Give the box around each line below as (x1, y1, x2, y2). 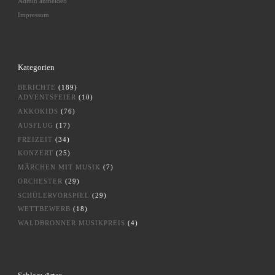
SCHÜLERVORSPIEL (17, 191, 90, 199)
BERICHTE (17, 83, 56, 91)
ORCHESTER (17, 177, 63, 185)
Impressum (17, 10, 49, 18)
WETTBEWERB (17, 205, 71, 213)
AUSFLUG (17, 121, 53, 129)
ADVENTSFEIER (17, 93, 76, 101)
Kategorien (17, 63, 55, 72)
